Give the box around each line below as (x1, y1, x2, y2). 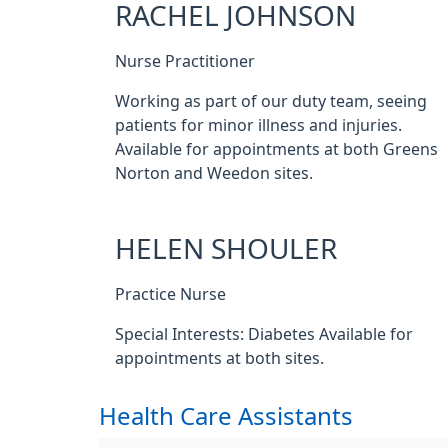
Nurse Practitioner (115, 53, 255, 69)
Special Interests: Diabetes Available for (115, 326, 413, 342)
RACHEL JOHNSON (115, 2, 356, 30)
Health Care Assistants (99, 404, 353, 428)
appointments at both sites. (115, 350, 324, 366)
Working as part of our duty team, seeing (115, 93, 427, 109)
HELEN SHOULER (115, 235, 337, 263)
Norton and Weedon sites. (115, 165, 313, 181)
